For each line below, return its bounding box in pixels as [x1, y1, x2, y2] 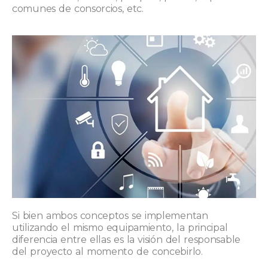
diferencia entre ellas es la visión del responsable [12, 234, 240, 246]
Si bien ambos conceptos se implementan [12, 210, 208, 222]
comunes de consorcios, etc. [12, 3, 144, 15]
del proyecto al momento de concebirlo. [12, 246, 203, 258]
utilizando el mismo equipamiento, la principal [12, 222, 228, 234]
